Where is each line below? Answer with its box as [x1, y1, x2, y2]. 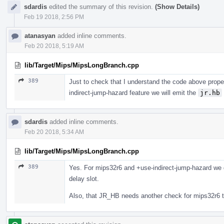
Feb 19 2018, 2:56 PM [24, 13, 84, 20]
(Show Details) [155, 2, 199, 10]
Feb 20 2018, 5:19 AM [24, 42, 84, 49]
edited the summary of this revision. [47, 2, 155, 10]
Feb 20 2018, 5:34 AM [24, 128, 84, 135]
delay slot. [69, 174, 99, 182]
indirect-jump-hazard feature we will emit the [69, 88, 198, 96]
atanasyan [24, 31, 55, 39]
